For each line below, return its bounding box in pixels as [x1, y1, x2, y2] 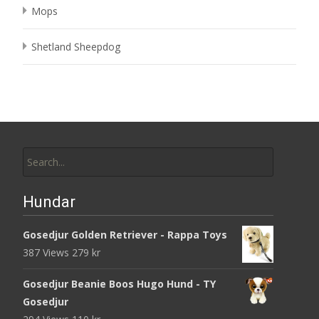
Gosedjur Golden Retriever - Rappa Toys [23, 228, 227, 242]
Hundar [23, 193, 75, 211]
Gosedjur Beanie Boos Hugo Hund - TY [23, 277, 216, 291]
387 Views [23, 246, 72, 260]
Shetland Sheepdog [31, 40, 120, 54]
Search [22, 137, 53, 152]
